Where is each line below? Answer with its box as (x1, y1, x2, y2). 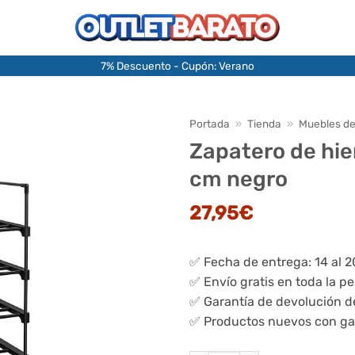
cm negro (189, 166, 288, 192)
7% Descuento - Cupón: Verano (101, 59, 254, 72)
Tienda (247, 117, 282, 130)
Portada (189, 117, 230, 130)
